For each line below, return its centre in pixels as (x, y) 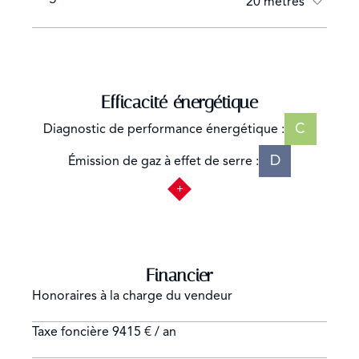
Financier (179, 275)
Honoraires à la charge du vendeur (132, 295)
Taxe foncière (72, 331)
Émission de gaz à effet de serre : (163, 161)
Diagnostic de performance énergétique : (163, 129)
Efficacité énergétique (179, 102)
